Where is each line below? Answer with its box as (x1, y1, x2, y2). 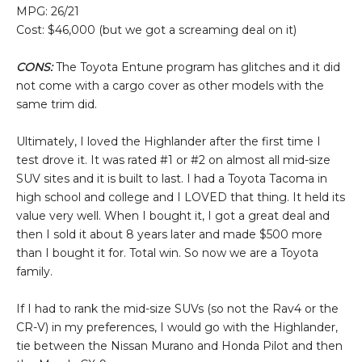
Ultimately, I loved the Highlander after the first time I (16, 133, 321, 149)
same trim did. (16, 96, 97, 112)
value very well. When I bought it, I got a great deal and (16, 208, 330, 223)
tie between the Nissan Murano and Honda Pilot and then (16, 338, 343, 353)
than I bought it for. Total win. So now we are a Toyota (16, 245, 318, 260)
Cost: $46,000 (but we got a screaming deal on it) (16, 22, 297, 37)
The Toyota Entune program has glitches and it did (53, 59, 340, 74)
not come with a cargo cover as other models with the (16, 78, 324, 93)
